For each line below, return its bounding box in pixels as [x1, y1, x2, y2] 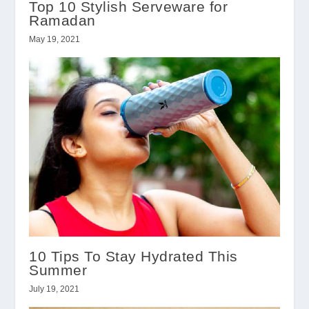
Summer [29, 261, 88, 278]
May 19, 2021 [29, 34, 81, 45]
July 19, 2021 [29, 283, 80, 294]
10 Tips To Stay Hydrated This [29, 248, 238, 264]
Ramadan [29, 12, 96, 29]
